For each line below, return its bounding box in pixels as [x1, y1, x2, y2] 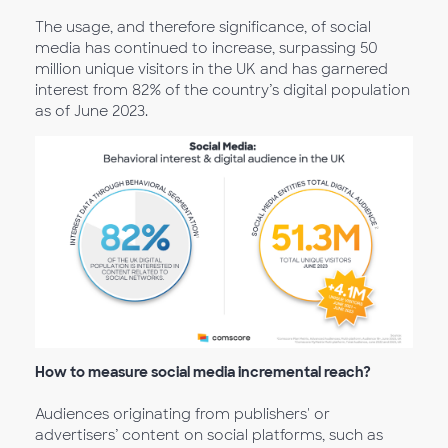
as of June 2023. [35, 101, 148, 120]
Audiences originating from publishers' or [35, 405, 330, 424]
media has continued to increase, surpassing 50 [35, 38, 378, 57]
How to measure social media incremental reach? [35, 363, 371, 382]
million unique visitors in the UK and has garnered [35, 59, 388, 78]
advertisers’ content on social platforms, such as [35, 426, 383, 445]
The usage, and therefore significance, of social [35, 17, 371, 36]
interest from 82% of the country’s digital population [35, 80, 410, 99]
